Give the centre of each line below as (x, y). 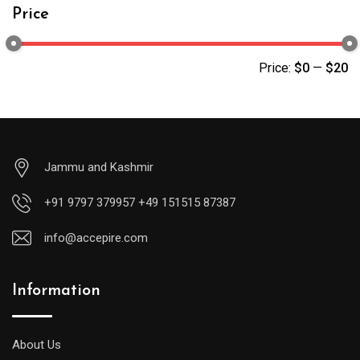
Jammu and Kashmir (99, 167)
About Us (37, 345)
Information (56, 291)
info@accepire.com (96, 238)
